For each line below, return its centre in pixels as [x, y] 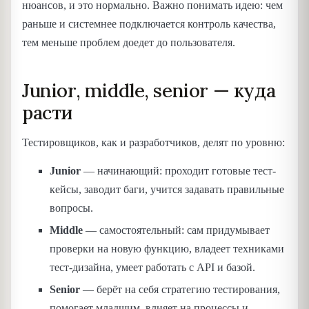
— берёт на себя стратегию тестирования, [180, 289]
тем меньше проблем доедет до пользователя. [129, 42]
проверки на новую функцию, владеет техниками [167, 249]
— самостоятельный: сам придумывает [176, 230]
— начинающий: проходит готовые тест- [178, 171]
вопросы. [71, 208]
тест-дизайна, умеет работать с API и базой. [152, 268]
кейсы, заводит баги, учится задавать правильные [167, 190]
